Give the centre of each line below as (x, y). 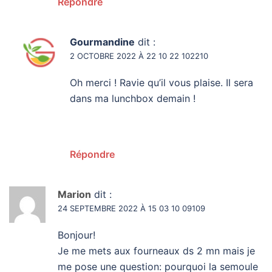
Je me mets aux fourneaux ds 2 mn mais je (156, 250)
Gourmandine (102, 42)
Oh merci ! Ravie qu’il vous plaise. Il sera (161, 82)
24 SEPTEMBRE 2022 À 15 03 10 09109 (131, 208)
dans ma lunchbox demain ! (133, 98)
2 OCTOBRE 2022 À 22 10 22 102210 (139, 56)
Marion (74, 194)
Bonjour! (76, 235)
